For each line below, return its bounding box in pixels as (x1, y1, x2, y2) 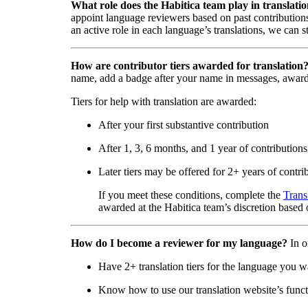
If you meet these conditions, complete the (98, 189, 283, 201)
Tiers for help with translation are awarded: (71, 96, 256, 108)
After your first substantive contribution (98, 119, 269, 131)
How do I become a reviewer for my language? (71, 237, 287, 250)
